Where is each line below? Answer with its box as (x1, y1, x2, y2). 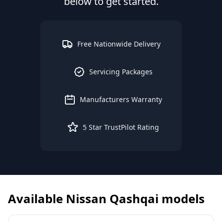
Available (8, 190, 66, 207)
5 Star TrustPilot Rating (83, 122, 159, 132)
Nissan (66, 190, 107, 207)
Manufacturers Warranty (80, 95, 162, 104)
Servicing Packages (89, 67, 153, 76)
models (159, 190, 205, 207)
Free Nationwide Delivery (77, 39, 161, 49)
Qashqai (110, 190, 159, 207)
